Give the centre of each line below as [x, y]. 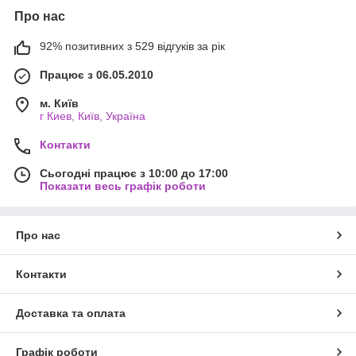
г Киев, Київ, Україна [93, 116]
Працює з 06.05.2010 [97, 75]
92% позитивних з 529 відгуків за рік [132, 46]
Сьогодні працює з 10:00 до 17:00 [134, 174]
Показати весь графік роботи [123, 186]
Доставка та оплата [71, 313]
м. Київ [59, 104]
